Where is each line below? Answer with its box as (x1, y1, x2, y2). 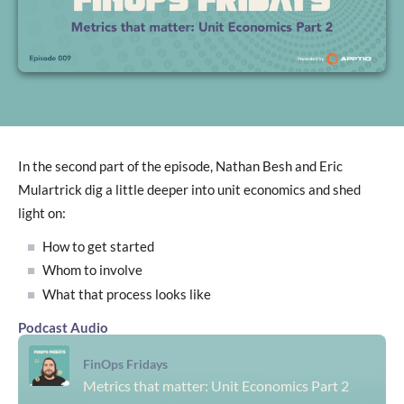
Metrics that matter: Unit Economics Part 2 (83, 376, 349, 394)
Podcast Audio (18, 319, 108, 335)
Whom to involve (42, 262, 143, 279)
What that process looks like (42, 286, 212, 302)
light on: (18, 206, 66, 222)
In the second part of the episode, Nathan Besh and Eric (18, 159, 343, 175)
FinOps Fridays (83, 355, 168, 372)
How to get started (42, 238, 155, 254)
